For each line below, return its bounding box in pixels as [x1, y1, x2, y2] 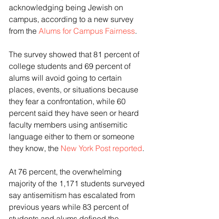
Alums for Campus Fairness [39, 26, 135, 36]
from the [9, 26, 39, 36]
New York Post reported [61, 143, 142, 153]
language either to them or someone [9, 131, 136, 142]
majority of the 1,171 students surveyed [9, 178, 147, 189]
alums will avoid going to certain [9, 73, 124, 83]
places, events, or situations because [9, 85, 140, 95]
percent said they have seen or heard [9, 108, 141, 118]
